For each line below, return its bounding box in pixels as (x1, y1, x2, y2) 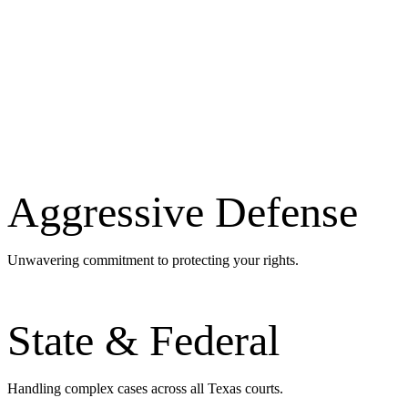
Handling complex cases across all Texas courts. (7, 381, 283, 396)
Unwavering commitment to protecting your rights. (7, 252, 299, 268)
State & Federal (7, 316, 280, 364)
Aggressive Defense (7, 188, 358, 236)
